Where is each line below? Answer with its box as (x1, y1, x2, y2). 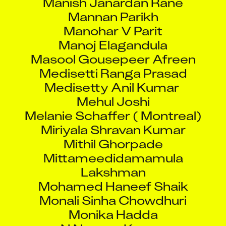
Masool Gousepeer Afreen (30, 41, 196, 59)
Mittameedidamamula (43, 140, 183, 157)
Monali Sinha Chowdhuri (39, 183, 187, 200)
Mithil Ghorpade (63, 126, 163, 143)
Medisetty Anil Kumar (44, 70, 182, 87)
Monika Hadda (68, 197, 158, 214)
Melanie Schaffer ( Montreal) (24, 98, 202, 115)
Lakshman (80, 154, 146, 172)
